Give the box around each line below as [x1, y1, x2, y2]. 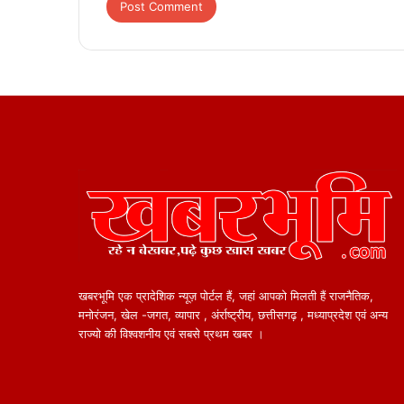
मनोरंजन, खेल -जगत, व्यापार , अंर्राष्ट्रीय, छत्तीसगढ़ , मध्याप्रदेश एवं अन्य [78, 307, 388, 322]
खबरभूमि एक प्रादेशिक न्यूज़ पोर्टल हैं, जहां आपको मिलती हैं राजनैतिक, [78, 288, 373, 303]
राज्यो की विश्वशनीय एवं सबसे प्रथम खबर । [78, 326, 264, 341]
